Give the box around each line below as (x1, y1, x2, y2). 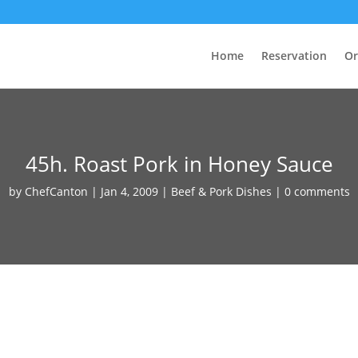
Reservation (261, 48, 327, 63)
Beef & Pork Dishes (170, 183, 272, 199)
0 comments (284, 183, 350, 199)
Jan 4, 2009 (100, 183, 158, 199)
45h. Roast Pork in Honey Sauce (25, 149, 333, 178)
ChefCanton (24, 183, 88, 199)
